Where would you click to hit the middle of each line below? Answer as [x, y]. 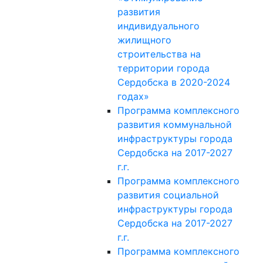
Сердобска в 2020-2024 [173, 82]
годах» [133, 96]
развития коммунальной [174, 124]
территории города [163, 68]
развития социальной [168, 195]
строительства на [159, 54]
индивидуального [158, 26]
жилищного [144, 40]
